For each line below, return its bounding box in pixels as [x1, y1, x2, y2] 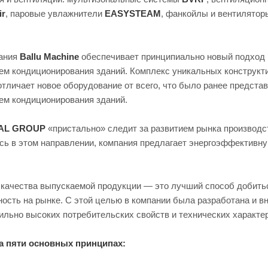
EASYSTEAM [105, 8, 161, 19]
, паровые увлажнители [5, 8, 105, 19]
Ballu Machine [20, 51, 79, 62]
